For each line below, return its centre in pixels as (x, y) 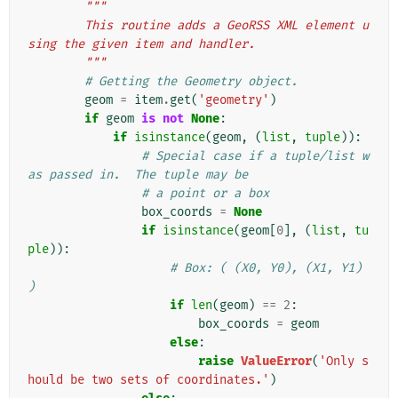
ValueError (276, 362)
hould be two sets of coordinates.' (148, 380)
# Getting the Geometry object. (191, 82)
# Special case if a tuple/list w (255, 156)
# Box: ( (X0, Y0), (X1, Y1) (266, 268)
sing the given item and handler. (141, 44)
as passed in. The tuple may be (138, 175)
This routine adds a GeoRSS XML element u (56, 26)
